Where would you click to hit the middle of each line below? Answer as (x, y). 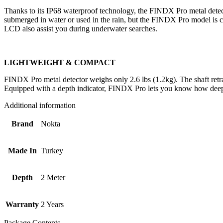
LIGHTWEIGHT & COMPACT (60, 62)
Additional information (40, 105)
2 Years (52, 204)
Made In (22, 150)
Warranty (22, 204)
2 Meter (53, 177)
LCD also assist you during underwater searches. (81, 28)
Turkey (52, 150)
